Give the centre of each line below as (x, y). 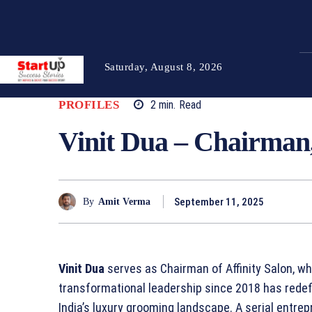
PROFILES (89, 105)
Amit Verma (124, 201)
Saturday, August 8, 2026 (163, 67)
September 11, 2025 (219, 202)
